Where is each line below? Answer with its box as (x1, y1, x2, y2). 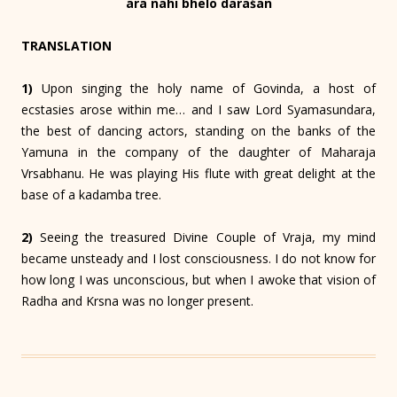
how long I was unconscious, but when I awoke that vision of (21, 271, 376, 289)
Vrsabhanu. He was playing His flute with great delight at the (21, 165, 376, 183)
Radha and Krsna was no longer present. (21, 292, 253, 310)
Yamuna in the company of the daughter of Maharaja (21, 144, 376, 161)
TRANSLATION (21, 37, 112, 55)
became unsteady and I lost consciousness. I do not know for (21, 250, 376, 268)
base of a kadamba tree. (21, 186, 161, 204)
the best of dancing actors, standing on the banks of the (21, 122, 376, 140)
